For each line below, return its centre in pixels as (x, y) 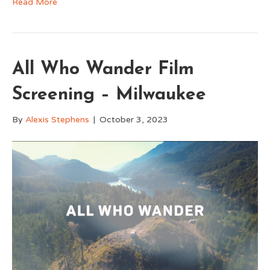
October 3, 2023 (134, 119)
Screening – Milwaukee (109, 95)
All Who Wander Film (103, 69)
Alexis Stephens (57, 119)
